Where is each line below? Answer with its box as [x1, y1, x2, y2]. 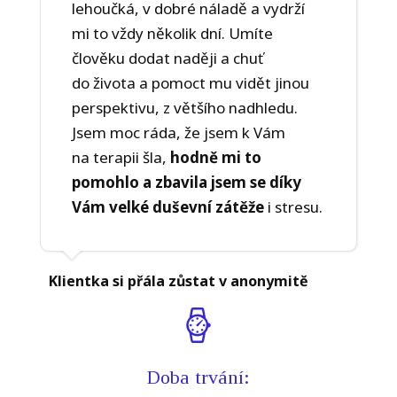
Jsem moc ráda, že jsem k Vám [71, 122, 285, 144]
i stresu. [267, 197, 323, 218]
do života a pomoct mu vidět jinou [71, 73, 309, 94]
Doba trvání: [147, 366, 250, 389]
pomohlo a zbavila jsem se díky [71, 172, 301, 193]
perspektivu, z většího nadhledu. [71, 97, 298, 119]
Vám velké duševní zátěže [71, 197, 268, 218]
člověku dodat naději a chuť [71, 48, 263, 69]
